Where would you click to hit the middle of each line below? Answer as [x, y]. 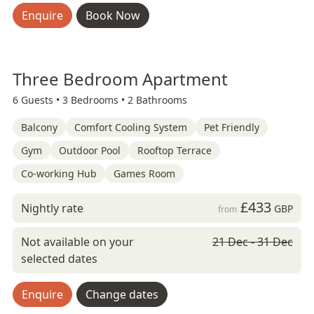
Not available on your [77, 242]
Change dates [122, 294]
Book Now [113, 15]
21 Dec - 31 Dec [252, 242]
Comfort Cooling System [131, 127]
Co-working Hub [59, 173]
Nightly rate [52, 208]
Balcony [39, 127]
